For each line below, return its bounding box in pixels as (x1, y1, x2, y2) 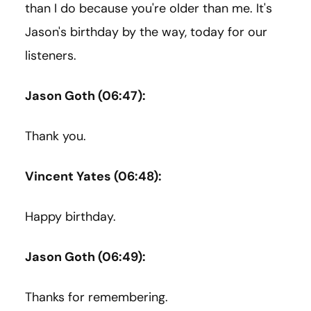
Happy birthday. (25, 208, 116, 226)
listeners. (25, 47, 76, 65)
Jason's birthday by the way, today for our (25, 24, 267, 41)
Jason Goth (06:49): (25, 249, 146, 266)
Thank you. (25, 128, 86, 145)
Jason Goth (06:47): (25, 87, 146, 105)
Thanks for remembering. (25, 289, 168, 306)
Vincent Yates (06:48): (25, 168, 162, 185)
